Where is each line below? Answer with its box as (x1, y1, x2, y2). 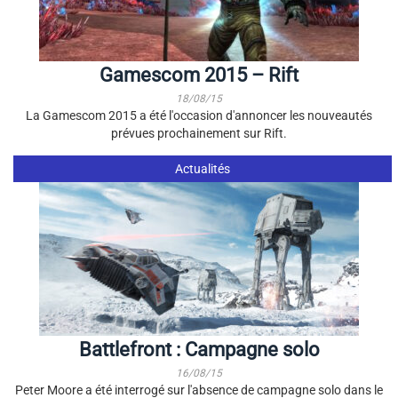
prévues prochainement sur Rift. (111, 126, 287, 140)
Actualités (174, 162, 230, 176)
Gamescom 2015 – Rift (99, 64, 298, 86)
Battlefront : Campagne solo (78, 338, 320, 361)
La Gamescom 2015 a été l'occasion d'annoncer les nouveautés (26, 108, 372, 123)
